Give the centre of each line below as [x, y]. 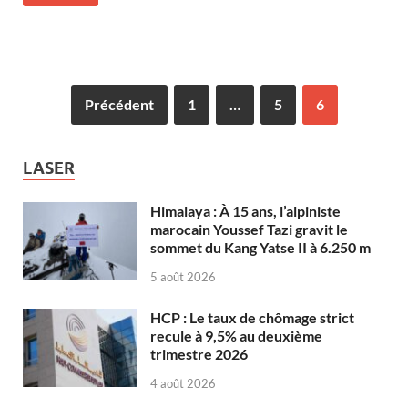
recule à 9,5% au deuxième [236, 335]
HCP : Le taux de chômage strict [252, 317]
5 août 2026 [183, 276]
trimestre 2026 [199, 353]
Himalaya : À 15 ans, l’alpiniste [245, 211]
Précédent [119, 105]
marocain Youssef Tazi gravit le [249, 229]
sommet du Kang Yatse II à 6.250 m [260, 248]
